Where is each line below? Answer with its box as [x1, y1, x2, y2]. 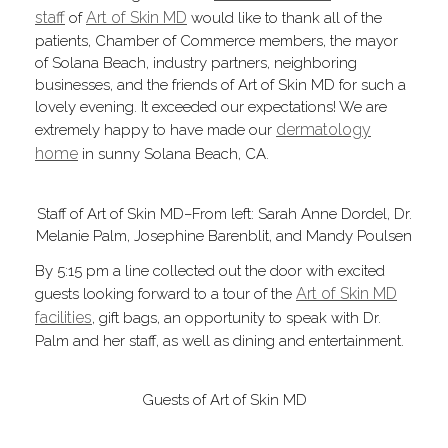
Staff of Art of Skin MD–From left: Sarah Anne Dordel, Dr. [36, 204, 412, 223]
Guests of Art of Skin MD [141, 390, 307, 409]
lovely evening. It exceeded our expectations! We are [35, 97, 387, 116]
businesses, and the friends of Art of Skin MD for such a [35, 75, 406, 94]
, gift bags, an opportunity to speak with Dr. [92, 308, 381, 327]
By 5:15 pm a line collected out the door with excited [35, 261, 385, 280]
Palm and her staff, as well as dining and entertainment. [35, 331, 404, 350]
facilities [35, 307, 92, 327]
